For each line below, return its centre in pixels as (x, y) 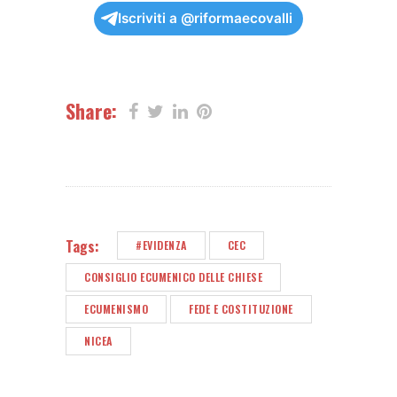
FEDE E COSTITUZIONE (241, 309)
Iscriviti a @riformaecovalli (205, 19)
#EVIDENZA (161, 245)
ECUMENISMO (116, 309)
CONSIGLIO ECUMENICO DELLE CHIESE (173, 277)
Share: (91, 111)
